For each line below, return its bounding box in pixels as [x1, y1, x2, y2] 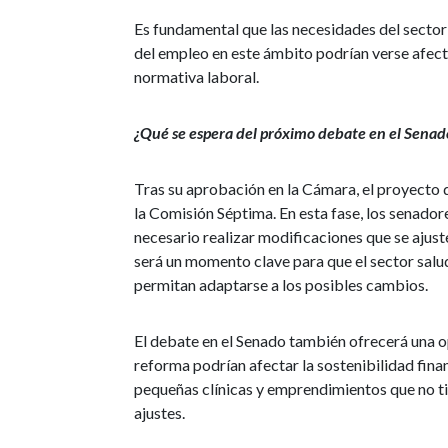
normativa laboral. [134, 66, 260, 86]
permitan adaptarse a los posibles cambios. [134, 274, 429, 294]
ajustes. [134, 402, 186, 422]
